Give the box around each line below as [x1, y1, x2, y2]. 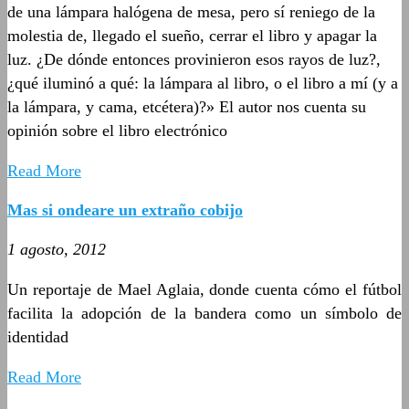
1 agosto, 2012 [7, 239, 106, 258]
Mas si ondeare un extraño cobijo [7, 200, 243, 219]
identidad [7, 327, 68, 346]
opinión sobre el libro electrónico [7, 121, 227, 140]
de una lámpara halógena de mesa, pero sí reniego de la [7, 2, 375, 21]
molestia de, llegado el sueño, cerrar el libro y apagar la [7, 26, 377, 45]
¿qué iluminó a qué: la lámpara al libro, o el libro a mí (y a [7, 73, 398, 92]
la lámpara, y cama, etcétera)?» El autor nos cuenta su [7, 97, 366, 116]
